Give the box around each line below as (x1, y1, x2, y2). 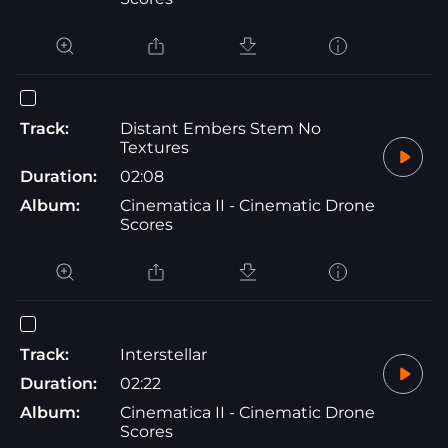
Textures (120, 137, 189, 157)
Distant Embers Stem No (120, 118, 321, 138)
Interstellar (120, 344, 207, 364)
